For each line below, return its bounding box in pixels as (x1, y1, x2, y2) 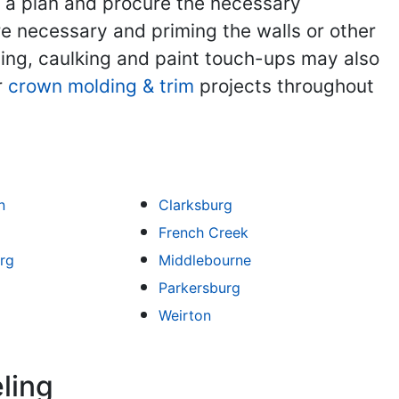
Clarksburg (159, 196, 233, 214)
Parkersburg (159, 279, 241, 297)
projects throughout (194, 75, 374, 97)
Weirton (159, 306, 212, 324)
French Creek (159, 224, 249, 241)
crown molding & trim (8, 75, 194, 97)
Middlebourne (159, 251, 252, 269)
